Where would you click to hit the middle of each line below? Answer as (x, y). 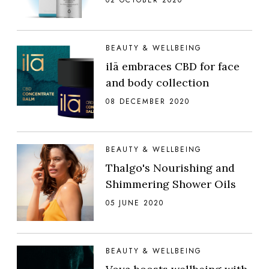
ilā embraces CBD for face (173, 66)
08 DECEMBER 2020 (148, 101)
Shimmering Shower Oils (171, 184)
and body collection (157, 82)
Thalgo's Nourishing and (170, 168)
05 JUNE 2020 (135, 203)
